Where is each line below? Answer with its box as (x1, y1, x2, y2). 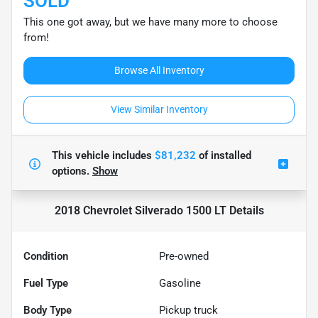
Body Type (23, 303, 72, 317)
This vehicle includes (52, 148, 155, 162)
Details (226, 203, 264, 217)
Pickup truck (159, 303, 218, 317)
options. (52, 164, 92, 177)
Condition (23, 249, 68, 263)
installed (208, 148, 251, 162)
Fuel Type (23, 276, 68, 290)
